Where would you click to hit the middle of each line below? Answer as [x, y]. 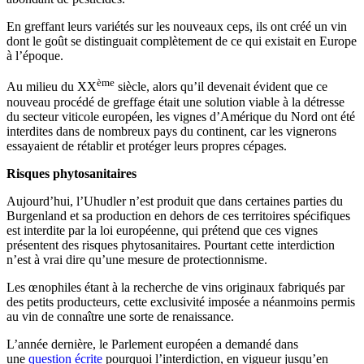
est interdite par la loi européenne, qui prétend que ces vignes [162, 230]
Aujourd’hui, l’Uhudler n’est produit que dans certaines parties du [175, 201]
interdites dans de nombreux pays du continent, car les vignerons [171, 131]
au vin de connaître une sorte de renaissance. [120, 316]
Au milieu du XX [52, 87]
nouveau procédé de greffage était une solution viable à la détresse [175, 102]
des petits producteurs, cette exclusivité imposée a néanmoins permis [181, 301]
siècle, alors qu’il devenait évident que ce [221, 87]
